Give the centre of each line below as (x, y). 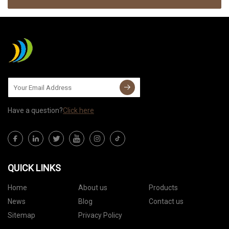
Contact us (166, 202)
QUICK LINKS (34, 168)
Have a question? (35, 111)
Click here (78, 111)
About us (93, 188)
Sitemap (21, 215)
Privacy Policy (100, 215)
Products (163, 188)
